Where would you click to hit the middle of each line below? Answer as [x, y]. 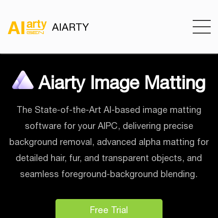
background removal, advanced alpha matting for [109, 142]
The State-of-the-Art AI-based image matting [109, 110]
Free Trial [109, 210]
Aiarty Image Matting [122, 82]
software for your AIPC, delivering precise [109, 126]
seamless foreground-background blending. [109, 174]
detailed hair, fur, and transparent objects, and [109, 158]
